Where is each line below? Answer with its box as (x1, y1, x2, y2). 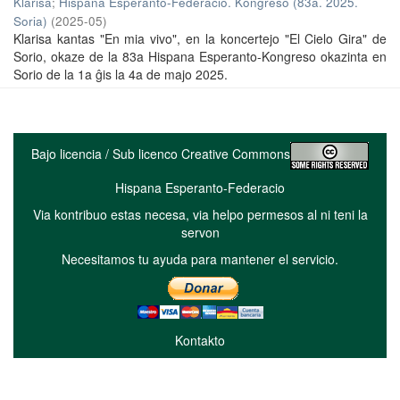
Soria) (13, 12, 47, 29)
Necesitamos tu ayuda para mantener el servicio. (62, 249, 338, 268)
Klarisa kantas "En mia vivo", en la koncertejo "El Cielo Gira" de (13, 29, 387, 47)
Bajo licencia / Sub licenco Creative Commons (31, 144, 290, 162)
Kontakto (175, 330, 225, 349)
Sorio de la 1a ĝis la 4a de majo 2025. (13, 64, 228, 83)
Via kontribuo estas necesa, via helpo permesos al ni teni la (32, 204, 368, 223)
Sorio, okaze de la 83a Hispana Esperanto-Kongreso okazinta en (13, 46, 387, 65)
